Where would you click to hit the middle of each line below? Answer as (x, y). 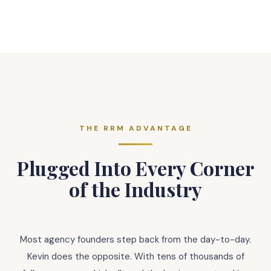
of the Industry (135, 189)
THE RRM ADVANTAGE (135, 128)
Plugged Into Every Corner (135, 168)
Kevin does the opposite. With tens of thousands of (135, 256)
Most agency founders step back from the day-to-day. (135, 240)
